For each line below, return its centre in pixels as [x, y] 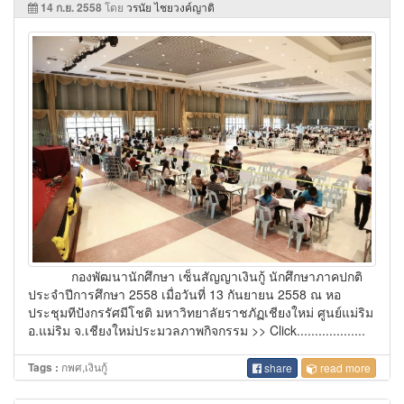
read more [344, 368]
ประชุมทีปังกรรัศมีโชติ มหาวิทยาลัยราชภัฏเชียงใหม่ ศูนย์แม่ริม [201, 312]
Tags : [43, 367]
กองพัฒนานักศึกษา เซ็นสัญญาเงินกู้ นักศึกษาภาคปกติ [195, 275]
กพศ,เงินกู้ [83, 366]
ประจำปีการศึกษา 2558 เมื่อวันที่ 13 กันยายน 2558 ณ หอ [184, 294]
